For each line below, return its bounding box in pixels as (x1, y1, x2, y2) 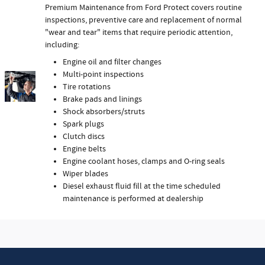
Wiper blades (63, 168, 108, 179)
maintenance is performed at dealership (63, 193, 203, 204)
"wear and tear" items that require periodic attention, (45, 27, 232, 38)
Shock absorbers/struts (63, 106, 145, 117)
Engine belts (63, 143, 106, 154)
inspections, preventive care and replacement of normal (45, 14, 242, 25)
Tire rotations (63, 81, 111, 92)
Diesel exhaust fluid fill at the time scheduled (63, 180, 221, 192)
